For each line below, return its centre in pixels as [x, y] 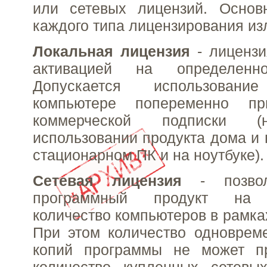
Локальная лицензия [115, 52]
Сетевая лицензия [108, 181]
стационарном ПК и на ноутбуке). [148, 155]
